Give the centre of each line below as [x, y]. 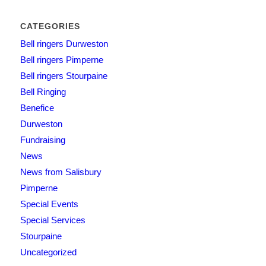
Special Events [49, 204]
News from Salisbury [61, 172]
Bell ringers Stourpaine [64, 76]
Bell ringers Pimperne [61, 60]
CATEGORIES [50, 26]
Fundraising [42, 140]
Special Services [53, 220]
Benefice [37, 108]
